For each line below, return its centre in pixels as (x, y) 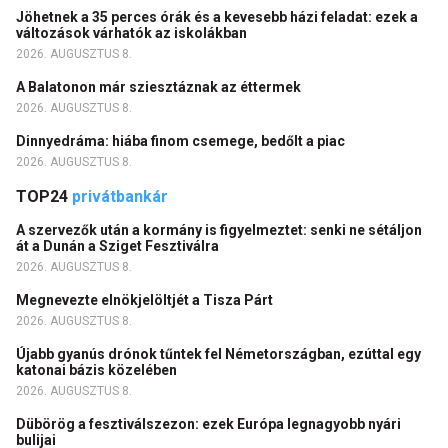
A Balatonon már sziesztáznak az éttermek (160, 87)
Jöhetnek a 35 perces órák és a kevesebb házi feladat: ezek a (217, 17)
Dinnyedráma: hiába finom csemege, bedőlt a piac (182, 141)
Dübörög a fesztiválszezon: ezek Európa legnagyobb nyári (208, 424)
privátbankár (120, 197)
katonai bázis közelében (98, 370)
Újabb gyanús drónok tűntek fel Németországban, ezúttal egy (218, 354)
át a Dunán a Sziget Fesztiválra (119, 246)
